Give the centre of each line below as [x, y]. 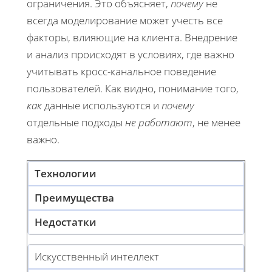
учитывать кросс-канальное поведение [121, 72]
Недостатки [66, 222]
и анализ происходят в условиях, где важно [131, 55]
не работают [159, 123]
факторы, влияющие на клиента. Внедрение [132, 38]
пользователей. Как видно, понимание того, [133, 89]
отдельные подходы [76, 123]
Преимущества [74, 198]
